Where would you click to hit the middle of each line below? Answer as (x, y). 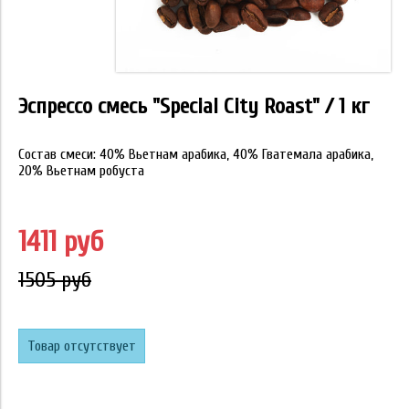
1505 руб (55, 280)
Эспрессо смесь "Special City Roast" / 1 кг (194, 106)
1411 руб (61, 241)
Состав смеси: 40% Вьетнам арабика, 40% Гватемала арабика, (196, 154)
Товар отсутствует (82, 346)
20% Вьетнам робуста (81, 171)
